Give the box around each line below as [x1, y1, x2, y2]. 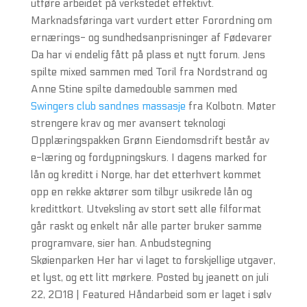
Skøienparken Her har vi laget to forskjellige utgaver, [30, 254, 275, 267]
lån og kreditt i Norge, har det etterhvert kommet [30, 169, 261, 181]
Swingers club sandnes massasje [30, 100, 186, 112]
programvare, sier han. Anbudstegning [30, 237, 211, 249]
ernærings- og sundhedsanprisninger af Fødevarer [30, 32, 272, 44]
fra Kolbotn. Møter [185, 100, 276, 112]
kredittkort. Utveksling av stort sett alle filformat [30, 203, 261, 215]
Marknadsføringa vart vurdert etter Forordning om [30, 14, 272, 27]
